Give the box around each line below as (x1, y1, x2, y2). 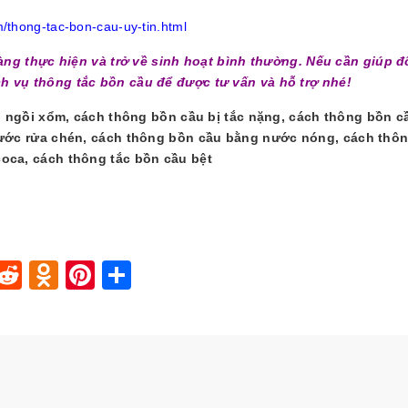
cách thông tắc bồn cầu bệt (33, 151, 212, 167)
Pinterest (95, 258, 210, 291)
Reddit (22, 258, 107, 291)
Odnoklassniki (58, 258, 240, 291)
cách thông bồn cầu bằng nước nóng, (91, 130, 343, 146)
